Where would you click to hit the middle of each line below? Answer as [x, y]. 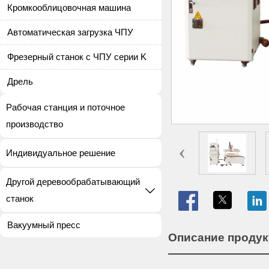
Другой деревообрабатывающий [73, 181]
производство [35, 124]
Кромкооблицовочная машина [69, 7]
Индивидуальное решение [61, 153]
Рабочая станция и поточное [65, 107]
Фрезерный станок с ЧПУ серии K [77, 56]
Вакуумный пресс [44, 225]
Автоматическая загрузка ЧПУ [71, 32]
